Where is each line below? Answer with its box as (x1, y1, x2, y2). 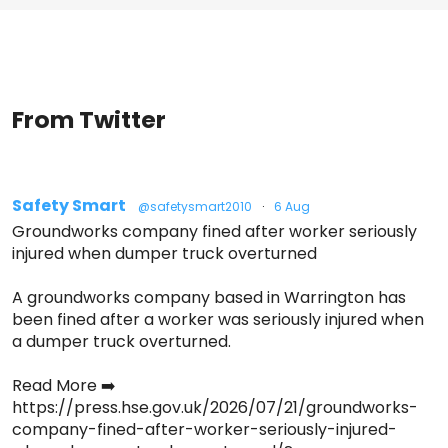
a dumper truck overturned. (12, 330, 231, 354)
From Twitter (12, 103, 166, 137)
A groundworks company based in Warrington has (12, 286, 406, 310)
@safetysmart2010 (138, 198, 252, 216)
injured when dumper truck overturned (12, 242, 317, 266)
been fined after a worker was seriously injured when (12, 308, 424, 332)
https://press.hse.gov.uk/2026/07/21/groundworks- (12, 396, 418, 420)
